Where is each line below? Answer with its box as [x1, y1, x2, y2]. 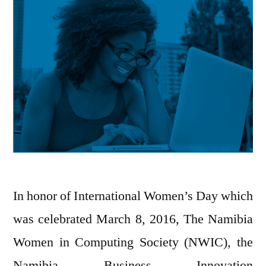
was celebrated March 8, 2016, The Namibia [13, 211, 253, 228]
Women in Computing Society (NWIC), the [13, 234, 253, 251]
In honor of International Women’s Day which [13, 188, 253, 205]
